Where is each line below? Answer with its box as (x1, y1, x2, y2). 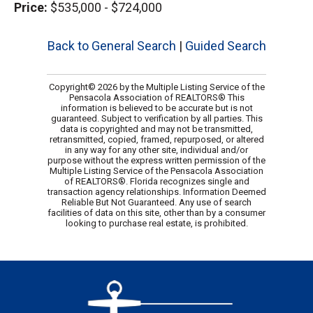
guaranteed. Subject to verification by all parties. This (50, 113, 263, 124)
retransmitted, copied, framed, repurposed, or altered (49, 134, 264, 145)
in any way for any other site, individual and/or (65, 145, 248, 156)
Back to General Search (47, 38, 176, 54)
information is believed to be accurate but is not (60, 103, 253, 114)
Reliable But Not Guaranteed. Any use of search (61, 197, 252, 208)
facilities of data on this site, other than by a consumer (48, 208, 265, 219)
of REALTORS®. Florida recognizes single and (64, 176, 249, 187)
